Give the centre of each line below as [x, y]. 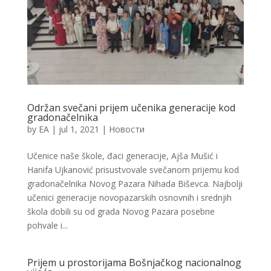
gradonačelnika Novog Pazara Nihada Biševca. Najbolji [135, 183]
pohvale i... [47, 225]
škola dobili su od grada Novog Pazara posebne [121, 211]
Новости [126, 129]
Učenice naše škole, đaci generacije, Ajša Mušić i [122, 155]
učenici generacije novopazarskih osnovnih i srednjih [129, 197]
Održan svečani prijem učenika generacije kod [131, 107]
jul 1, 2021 [79, 129]
